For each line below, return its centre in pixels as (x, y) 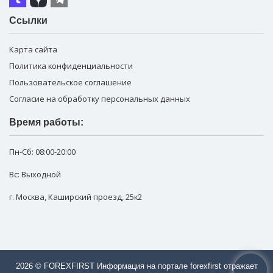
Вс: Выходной (35, 175)
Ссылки (28, 21)
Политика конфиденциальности (71, 66)
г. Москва (27, 197)
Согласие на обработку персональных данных (100, 99)
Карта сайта (33, 50)
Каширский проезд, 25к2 (95, 197)
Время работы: (46, 122)
